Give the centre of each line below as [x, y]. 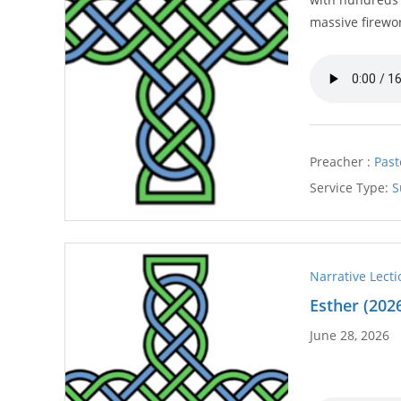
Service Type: [350, 187]
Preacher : [341, 161]
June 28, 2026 [350, 335]
